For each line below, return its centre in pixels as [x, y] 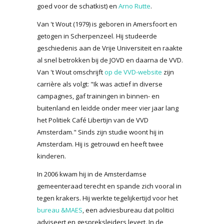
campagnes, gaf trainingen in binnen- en [98, 96]
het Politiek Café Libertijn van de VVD [93, 120]
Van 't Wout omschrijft [71, 72]
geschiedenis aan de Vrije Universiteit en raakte [110, 48]
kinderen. [51, 156]
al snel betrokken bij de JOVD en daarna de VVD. [110, 60]
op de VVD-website [133, 72]
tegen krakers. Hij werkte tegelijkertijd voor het [107, 198]
